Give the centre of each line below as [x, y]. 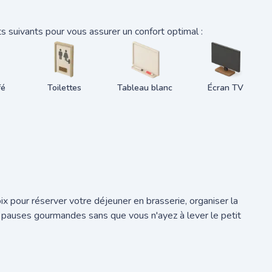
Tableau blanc [145, 88]
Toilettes [64, 88]
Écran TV [226, 88]
